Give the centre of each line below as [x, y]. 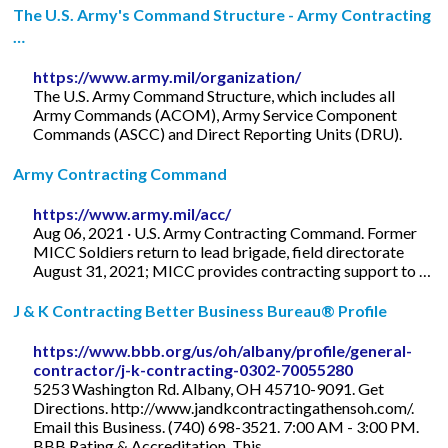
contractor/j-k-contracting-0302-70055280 [193, 369]
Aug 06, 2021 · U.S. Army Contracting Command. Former [225, 232]
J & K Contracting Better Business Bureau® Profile [200, 310]
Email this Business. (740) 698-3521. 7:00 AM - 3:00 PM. [226, 426]
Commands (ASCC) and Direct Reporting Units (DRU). [218, 133]
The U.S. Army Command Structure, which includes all [214, 95]
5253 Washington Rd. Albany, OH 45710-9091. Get [209, 388]
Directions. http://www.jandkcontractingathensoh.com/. [224, 407]
